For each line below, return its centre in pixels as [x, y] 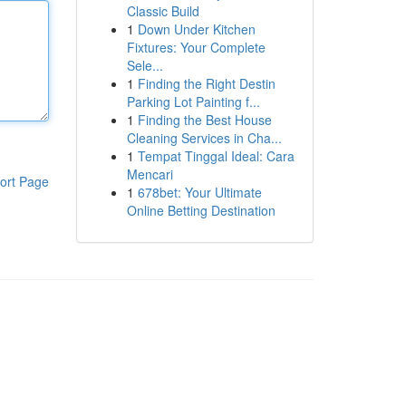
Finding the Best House [204, 120]
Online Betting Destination [201, 210]
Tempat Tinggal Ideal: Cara [216, 156]
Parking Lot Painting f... [193, 101]
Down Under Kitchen [196, 29]
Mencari [150, 174]
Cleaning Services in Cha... [204, 138]
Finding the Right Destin [206, 83]
